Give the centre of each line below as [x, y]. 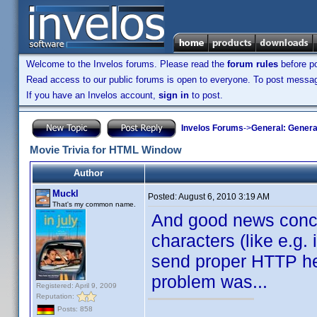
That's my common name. [94, 204]
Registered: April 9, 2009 [76, 286]
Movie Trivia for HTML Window [106, 150]
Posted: [163, 197]
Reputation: [56, 296]
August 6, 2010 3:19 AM [224, 197]
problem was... [209, 282]
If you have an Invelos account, [92, 95]
